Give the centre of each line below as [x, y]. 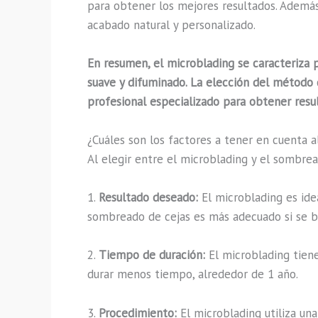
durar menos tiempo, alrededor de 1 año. [193, 274]
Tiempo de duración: [152, 255]
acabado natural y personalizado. [171, 24]
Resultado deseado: [148, 198]
